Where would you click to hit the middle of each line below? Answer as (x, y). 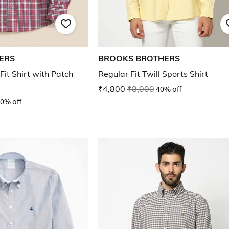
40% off (169, 89)
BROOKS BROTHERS (139, 59)
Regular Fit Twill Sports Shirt (153, 74)
